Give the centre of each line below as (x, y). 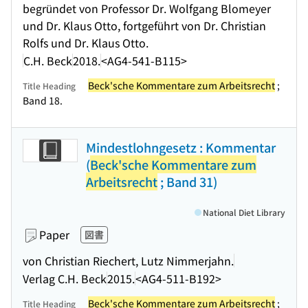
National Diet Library (244, 212)
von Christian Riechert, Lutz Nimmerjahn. (128, 260)
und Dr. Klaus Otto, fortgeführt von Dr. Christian (144, 25)
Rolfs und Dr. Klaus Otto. (86, 43)
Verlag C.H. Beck (65, 278)
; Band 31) (187, 181)
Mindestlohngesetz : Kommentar (181, 147)
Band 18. (43, 100)
